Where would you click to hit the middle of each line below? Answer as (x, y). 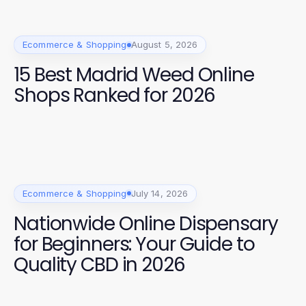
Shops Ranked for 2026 (114, 95)
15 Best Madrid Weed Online (134, 75)
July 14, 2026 (159, 193)
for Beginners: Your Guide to (134, 244)
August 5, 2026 (164, 44)
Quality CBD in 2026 (99, 264)
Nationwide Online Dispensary (146, 223)
